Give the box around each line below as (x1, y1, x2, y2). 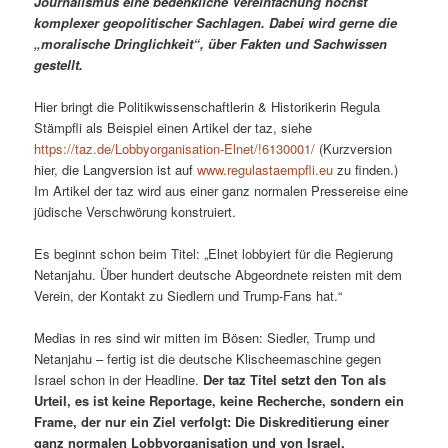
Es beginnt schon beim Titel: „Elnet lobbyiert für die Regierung (34, 244, 394, 264)
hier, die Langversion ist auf (34, 160, 198, 180)
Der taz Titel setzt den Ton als (203, 370, 387, 390)
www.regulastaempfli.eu (197, 160, 334, 180)
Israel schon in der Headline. (34, 370, 204, 390)
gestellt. (34, 54, 84, 74)
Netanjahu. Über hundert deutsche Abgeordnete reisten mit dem (34, 265, 403, 285)
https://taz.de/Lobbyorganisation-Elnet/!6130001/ (34, 139, 316, 159)
